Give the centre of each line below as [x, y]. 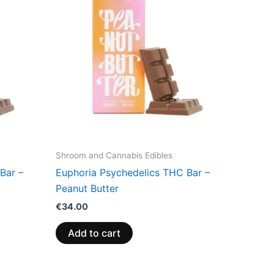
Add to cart [94, 233]
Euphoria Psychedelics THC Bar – [133, 173]
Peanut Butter [87, 189]
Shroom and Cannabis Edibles [114, 155]
